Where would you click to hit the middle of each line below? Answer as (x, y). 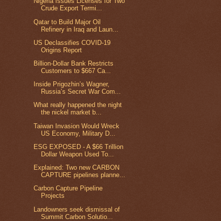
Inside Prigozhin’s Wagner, (72, 84)
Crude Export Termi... (72, 8)
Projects (53, 196)
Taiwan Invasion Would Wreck (77, 126)
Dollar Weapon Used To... (78, 154)
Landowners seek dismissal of (77, 209)
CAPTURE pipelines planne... (83, 175)
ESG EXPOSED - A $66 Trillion (79, 147)
